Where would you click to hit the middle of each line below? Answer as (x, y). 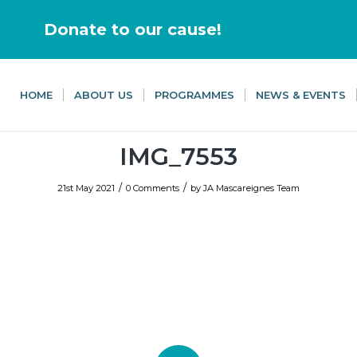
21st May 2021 (86, 188)
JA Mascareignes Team (251, 188)
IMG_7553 (178, 157)
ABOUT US (104, 95)
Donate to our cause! (133, 29)
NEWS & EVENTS (301, 95)
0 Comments (153, 188)
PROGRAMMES (194, 95)
